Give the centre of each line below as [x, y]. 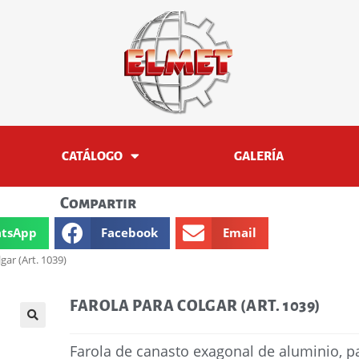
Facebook [130, 233]
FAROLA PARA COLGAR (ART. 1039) [195, 305]
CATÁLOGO [93, 155]
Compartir [98, 203]
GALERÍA [259, 155]
